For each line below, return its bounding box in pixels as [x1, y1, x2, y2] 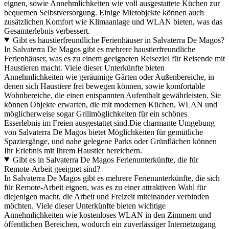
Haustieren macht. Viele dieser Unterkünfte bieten [4, 63, 165, 72]
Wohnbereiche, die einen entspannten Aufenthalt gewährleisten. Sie [4, 90, 221, 100]
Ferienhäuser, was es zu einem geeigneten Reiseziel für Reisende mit [4, 54, 225, 63]
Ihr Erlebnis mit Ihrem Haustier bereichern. [4, 146, 142, 155]
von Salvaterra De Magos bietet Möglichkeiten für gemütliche [4, 127, 203, 136]
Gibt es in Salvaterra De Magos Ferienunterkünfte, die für [12, 155, 198, 164]
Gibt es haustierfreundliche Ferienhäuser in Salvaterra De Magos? [12, 35, 224, 44]
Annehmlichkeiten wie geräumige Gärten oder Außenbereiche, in [4, 72, 214, 81]
